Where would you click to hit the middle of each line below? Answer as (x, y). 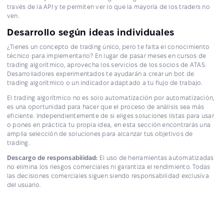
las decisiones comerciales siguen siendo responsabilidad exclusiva (108, 175)
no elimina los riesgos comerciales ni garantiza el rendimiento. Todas (109, 166)
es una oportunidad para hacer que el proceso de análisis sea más (106, 106)
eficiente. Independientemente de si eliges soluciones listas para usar (110, 115)
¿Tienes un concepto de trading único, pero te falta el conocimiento (108, 46)
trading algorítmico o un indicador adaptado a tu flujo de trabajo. (105, 82)
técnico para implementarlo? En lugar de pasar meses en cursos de (107, 55)
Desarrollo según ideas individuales (91, 32)
